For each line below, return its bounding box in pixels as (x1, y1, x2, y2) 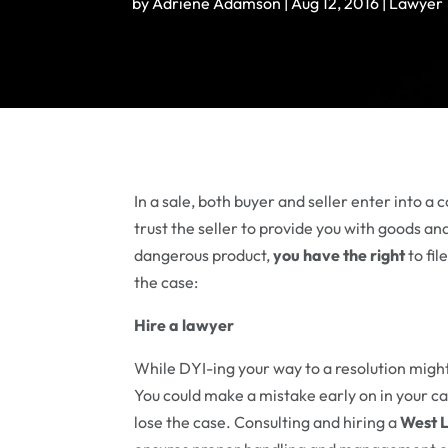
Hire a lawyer (134, 315, 235, 336)
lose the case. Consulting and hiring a (134, 412, 401, 433)
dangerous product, (134, 245, 274, 266)
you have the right (273, 245, 406, 266)
